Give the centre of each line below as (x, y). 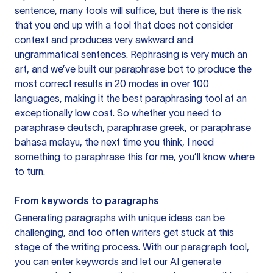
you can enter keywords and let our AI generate (118, 261)
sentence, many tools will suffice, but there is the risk (128, 10)
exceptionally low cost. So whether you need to (118, 113)
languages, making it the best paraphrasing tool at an (131, 98)
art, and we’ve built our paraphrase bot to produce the (133, 69)
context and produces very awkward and (104, 40)
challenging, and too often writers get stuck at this (124, 232)
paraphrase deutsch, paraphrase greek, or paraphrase (133, 127)
